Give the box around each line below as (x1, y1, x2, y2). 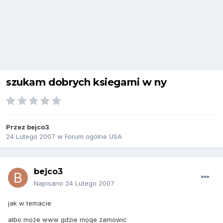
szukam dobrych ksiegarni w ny (6, 76, 167, 89)
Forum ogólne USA (65, 132, 122, 141)
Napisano (34, 179, 65, 188)
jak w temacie (8, 199, 51, 208)
